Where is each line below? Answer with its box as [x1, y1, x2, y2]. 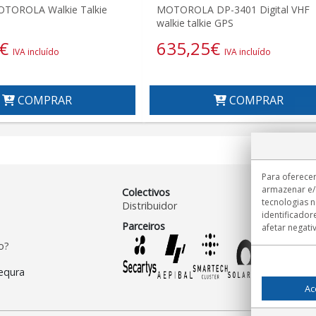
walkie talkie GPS [157, 16, 233, 30]
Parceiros [122, 219, 166, 233]
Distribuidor [122, 198, 178, 212]
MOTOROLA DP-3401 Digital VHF [157, 2, 310, 16]
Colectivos [122, 185, 171, 199]
